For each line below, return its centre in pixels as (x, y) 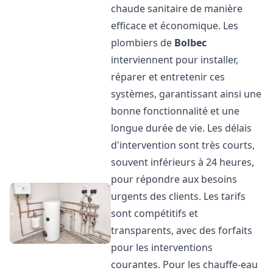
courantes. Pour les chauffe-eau (185, 264)
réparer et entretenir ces (168, 77)
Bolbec (191, 43)
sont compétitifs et (155, 213)
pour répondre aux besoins (174, 179)
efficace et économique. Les (175, 26)
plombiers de (143, 43)
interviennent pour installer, (175, 60)
